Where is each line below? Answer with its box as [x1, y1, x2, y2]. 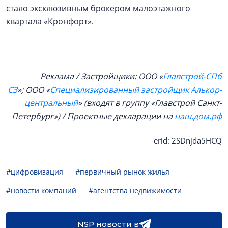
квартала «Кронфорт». [6, 16, 94, 27]
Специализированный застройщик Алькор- [50, 84, 222, 96]
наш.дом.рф [175, 110, 222, 122]
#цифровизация [6, 167, 63, 177]
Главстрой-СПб [163, 71, 222, 82]
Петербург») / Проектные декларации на [12, 110, 175, 122]
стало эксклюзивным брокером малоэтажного [6, 3, 190, 14]
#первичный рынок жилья [75, 167, 169, 177]
